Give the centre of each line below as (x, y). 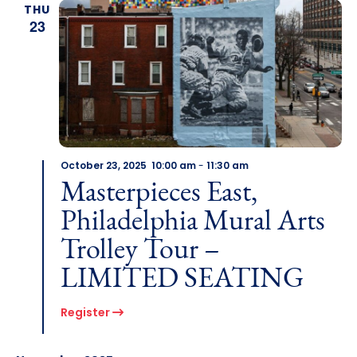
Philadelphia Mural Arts (192, 223)
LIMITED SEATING (182, 280)
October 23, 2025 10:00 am (128, 167)
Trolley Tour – (140, 251)
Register (86, 314)
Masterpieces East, (159, 194)
